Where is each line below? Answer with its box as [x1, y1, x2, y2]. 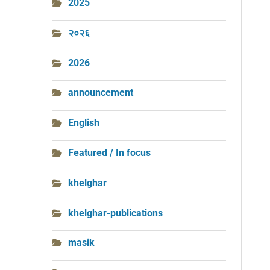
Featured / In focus [68, 146, 151, 159]
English [68, 117, 99, 129]
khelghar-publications [68, 207, 163, 219]
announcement [68, 87, 133, 99]
